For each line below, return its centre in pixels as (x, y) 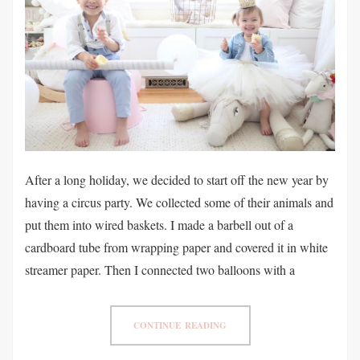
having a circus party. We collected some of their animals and (179, 202)
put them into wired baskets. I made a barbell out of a (159, 224)
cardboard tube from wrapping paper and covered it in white (176, 247)
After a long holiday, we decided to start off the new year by (177, 179)
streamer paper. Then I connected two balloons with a (160, 269)
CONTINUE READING (180, 325)
